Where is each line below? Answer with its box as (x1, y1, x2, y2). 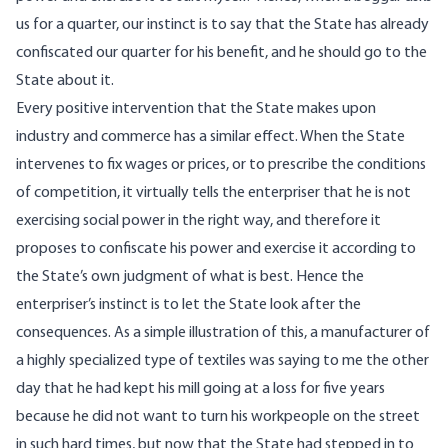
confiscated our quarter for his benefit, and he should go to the (16, 45, 427, 62)
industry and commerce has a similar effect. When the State (16, 129, 405, 146)
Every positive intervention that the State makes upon (16, 101, 376, 118)
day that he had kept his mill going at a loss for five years (16, 381, 385, 398)
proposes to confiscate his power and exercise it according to (16, 241, 416, 258)
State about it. (16, 73, 114, 90)
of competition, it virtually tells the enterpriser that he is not (16, 185, 411, 202)
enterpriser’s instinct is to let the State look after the (16, 297, 361, 314)
